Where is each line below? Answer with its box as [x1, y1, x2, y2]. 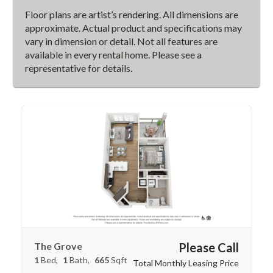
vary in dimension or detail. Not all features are [25, 35, 218, 47]
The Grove [34, 240, 83, 252]
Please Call [178, 240, 239, 255]
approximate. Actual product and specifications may [25, 22, 243, 34]
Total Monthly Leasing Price [132, 258, 239, 268]
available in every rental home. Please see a [25, 49, 202, 60]
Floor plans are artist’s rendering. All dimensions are [25, 9, 239, 20]
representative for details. [25, 62, 133, 74]
